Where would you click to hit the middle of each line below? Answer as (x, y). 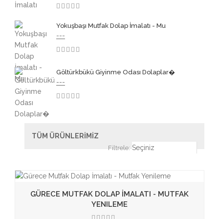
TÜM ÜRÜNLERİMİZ (65, 136)
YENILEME (109, 204)
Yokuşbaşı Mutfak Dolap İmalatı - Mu (111, 26)
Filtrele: (119, 148)
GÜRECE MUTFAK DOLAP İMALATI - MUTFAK (109, 194)
